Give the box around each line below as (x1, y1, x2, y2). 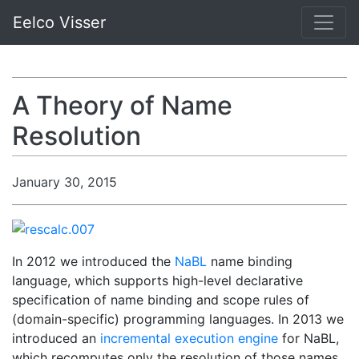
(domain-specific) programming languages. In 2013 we (12, 310, 344, 327)
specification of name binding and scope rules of (12, 291, 309, 308)
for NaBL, (278, 329, 339, 346)
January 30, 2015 (12, 174, 117, 190)
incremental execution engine (100, 329, 278, 346)
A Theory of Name (12, 90, 232, 121)
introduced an (12, 329, 100, 346)
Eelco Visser (13, 13, 106, 32)
